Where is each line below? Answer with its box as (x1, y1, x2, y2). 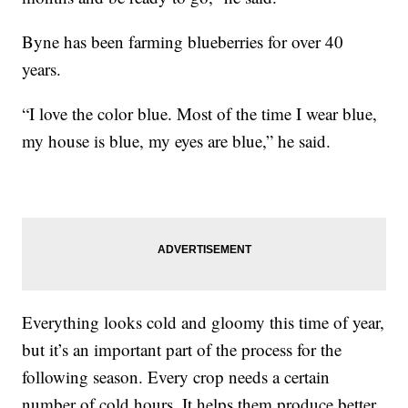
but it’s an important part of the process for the (22, 337, 342, 361)
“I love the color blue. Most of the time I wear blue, (22, 101, 378, 125)
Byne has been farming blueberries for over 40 (22, 29, 344, 53)
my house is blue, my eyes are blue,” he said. (22, 128, 331, 152)
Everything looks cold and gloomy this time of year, (22, 310, 385, 333)
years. (22, 56, 62, 80)
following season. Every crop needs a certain (22, 364, 331, 388)
